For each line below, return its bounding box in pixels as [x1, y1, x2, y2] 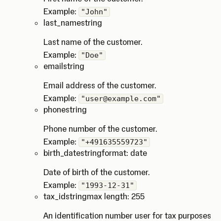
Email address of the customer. [43, 80, 156, 90]
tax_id [43, 191, 66, 201]
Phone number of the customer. [43, 124, 157, 134]
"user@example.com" [81, 94, 161, 103]
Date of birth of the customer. [43, 167, 150, 177]
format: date [102, 148, 147, 158]
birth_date [43, 148, 80, 158]
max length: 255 [87, 191, 145, 201]
